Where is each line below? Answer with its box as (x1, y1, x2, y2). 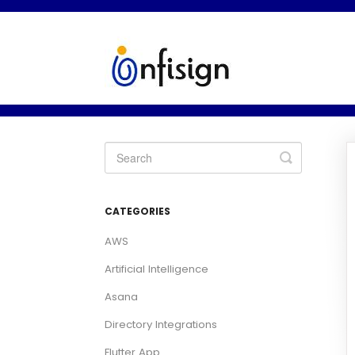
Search (285, 159, 331, 180)
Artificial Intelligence (105, 261, 208, 277)
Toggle (285, 147, 328, 167)
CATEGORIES (105, 204, 170, 218)
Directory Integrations (105, 317, 217, 332)
